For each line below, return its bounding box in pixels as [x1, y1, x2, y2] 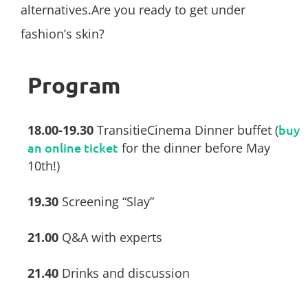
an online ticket [27, 139, 118, 155]
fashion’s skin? [21, 25, 104, 42]
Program [27, 70, 120, 99]
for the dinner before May [118, 139, 270, 156]
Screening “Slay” [58, 192, 154, 210]
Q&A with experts [58, 228, 162, 245]
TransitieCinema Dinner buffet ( [93, 121, 278, 138]
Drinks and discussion [58, 264, 190, 281]
